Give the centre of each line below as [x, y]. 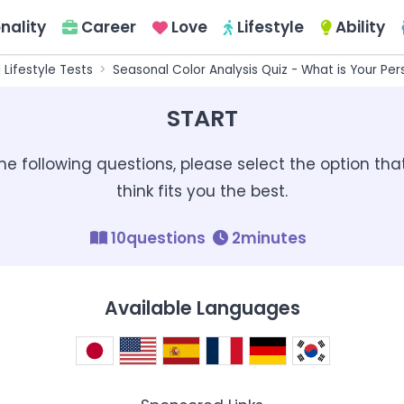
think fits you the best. [202, 191]
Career [109, 27]
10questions [158, 239]
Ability [360, 27]
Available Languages [202, 309]
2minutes [269, 239]
